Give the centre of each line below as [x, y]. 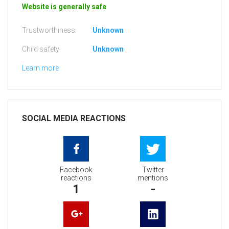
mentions [153, 178]
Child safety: [41, 49]
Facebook [76, 170]
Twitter [153, 170]
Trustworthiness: [49, 30]
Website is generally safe [64, 7]
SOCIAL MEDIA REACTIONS [74, 119]
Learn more [40, 68]
